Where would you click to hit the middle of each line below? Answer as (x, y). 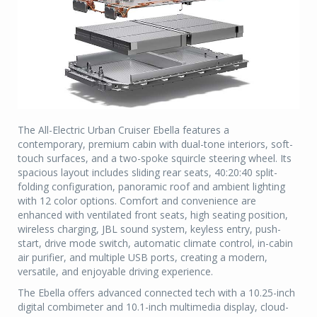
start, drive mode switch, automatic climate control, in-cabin (155, 243)
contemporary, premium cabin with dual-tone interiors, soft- (155, 144)
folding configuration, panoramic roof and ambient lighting (151, 186)
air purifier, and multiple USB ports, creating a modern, (143, 257)
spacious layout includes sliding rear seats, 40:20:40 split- (148, 172)
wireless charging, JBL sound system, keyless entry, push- (149, 229)
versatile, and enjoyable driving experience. (115, 271)
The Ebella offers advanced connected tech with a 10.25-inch (156, 292)
